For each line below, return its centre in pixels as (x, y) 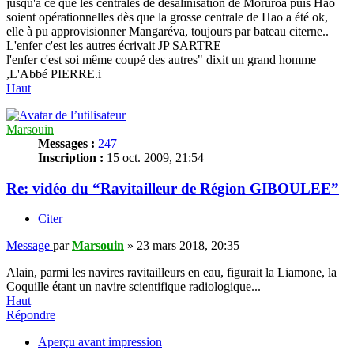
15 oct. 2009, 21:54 (154, 157)
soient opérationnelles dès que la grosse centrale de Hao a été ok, (167, 17)
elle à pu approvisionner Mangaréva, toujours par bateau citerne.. (168, 31)
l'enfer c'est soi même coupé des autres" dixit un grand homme (161, 59)
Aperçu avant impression (100, 342)
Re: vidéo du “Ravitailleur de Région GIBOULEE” (173, 188)
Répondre (31, 315)
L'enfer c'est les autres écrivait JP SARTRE (114, 45)
